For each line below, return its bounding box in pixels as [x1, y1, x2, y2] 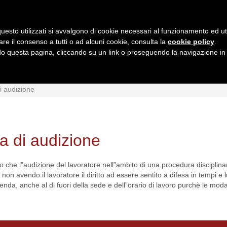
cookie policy [168, 37, 214, 46]
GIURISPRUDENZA [106, 60, 186, 69]
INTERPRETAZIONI [19, 60, 98, 69]
